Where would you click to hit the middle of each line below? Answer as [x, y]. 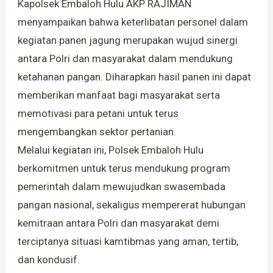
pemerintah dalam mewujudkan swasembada [121, 186]
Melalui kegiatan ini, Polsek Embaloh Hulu [110, 150]
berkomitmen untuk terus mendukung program [124, 168]
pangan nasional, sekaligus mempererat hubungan [131, 204]
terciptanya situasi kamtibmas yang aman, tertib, [128, 241]
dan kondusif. [48, 259]
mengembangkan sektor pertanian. [97, 131]
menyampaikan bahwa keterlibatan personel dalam [133, 22]
